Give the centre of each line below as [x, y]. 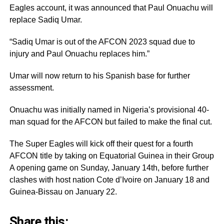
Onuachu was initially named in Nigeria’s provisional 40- [109, 109]
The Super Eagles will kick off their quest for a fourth [101, 143]
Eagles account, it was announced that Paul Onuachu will [111, 7]
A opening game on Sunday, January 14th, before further [109, 167]
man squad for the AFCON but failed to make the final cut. [110, 121]
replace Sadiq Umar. [45, 19]
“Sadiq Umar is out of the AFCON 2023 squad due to [102, 41]
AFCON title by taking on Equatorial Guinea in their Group [111, 155]
